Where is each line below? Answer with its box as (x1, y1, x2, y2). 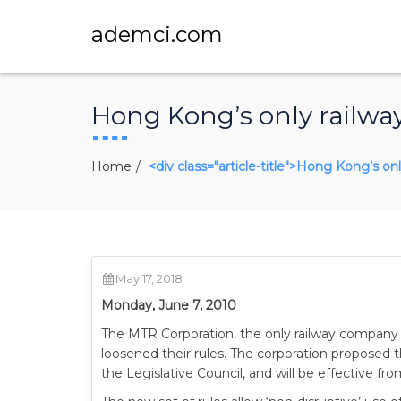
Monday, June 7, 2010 (101, 297, 236, 313)
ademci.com (91, 21, 223, 47)
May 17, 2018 (115, 271, 183, 286)
